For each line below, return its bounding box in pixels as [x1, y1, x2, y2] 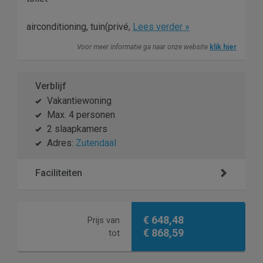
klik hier [210, 43, 237, 52]
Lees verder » [133, 21, 190, 33]
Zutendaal [76, 137, 116, 149]
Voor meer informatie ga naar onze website [77, 43, 210, 52]
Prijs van [87, 215, 120, 226]
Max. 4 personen [47, 109, 115, 121]
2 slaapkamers [47, 123, 107, 135]
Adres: [47, 137, 76, 149]
